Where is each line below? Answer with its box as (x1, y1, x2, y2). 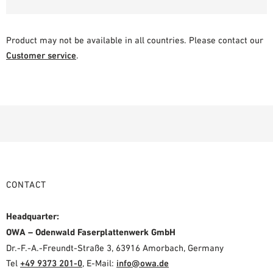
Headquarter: (6, 210, 59, 222)
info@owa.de (116, 257, 169, 268)
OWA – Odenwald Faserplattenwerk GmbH (6, 226, 175, 238)
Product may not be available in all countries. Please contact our (6, 34, 263, 45)
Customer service (6, 49, 76, 60)
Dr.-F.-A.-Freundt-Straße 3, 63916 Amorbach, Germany (6, 242, 224, 253)
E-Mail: (87, 257, 116, 268)
